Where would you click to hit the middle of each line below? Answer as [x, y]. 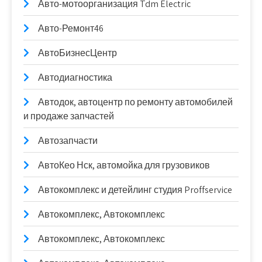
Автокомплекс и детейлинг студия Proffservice [135, 189]
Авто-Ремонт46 [71, 28]
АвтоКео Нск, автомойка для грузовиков [124, 165]
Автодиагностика [75, 77]
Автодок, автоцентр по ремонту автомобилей [135, 102]
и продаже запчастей [69, 116]
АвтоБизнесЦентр [77, 53]
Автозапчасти [68, 140]
